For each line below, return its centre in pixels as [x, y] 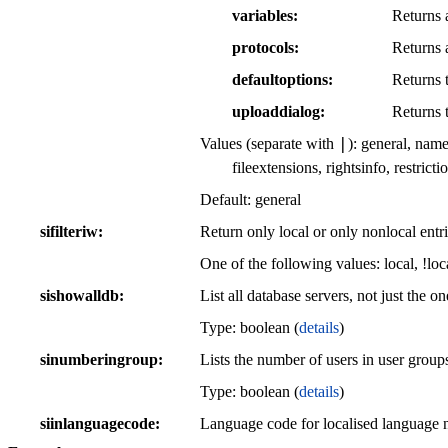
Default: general [250, 200]
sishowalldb [79, 296]
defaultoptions [280, 80]
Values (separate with [269, 144]
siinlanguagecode [97, 424]
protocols [263, 48]
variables [262, 16]
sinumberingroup [99, 360]
